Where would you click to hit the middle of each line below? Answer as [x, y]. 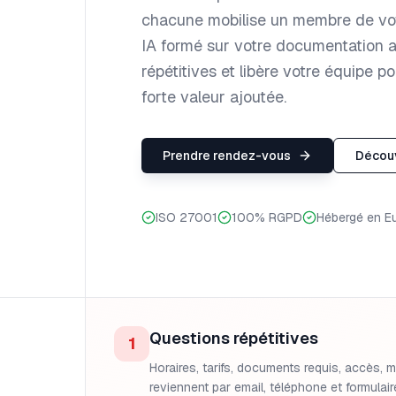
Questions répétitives [234, 338]
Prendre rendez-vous [227, 156]
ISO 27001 [187, 217]
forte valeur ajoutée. [214, 97]
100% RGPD [267, 217]
